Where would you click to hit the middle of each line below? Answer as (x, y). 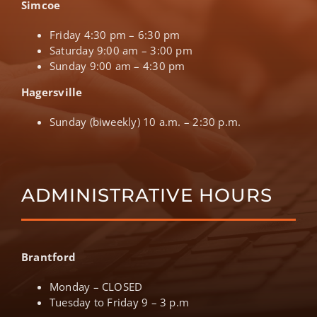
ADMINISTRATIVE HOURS (147, 195)
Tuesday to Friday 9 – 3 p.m (120, 302)
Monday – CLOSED (96, 286)
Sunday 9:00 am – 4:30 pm (117, 65)
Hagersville (52, 92)
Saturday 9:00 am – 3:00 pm (121, 50)
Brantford (49, 257)
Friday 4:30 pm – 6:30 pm (115, 34)
